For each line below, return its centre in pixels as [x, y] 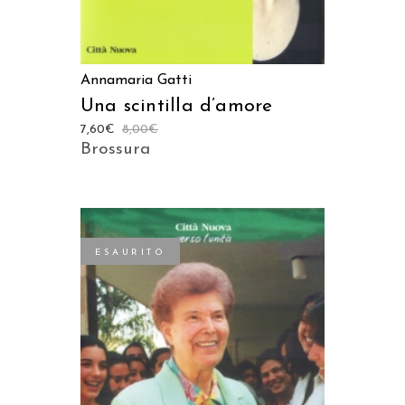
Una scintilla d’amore [177, 106]
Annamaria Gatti [136, 80]
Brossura [115, 149]
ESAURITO [130, 252]
